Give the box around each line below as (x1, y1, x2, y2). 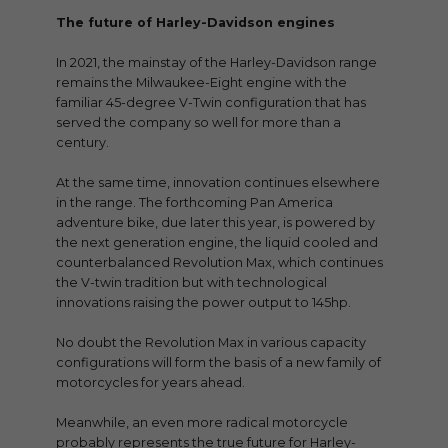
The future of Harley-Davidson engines (56, 14, 335, 30)
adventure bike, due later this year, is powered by (56, 214, 375, 230)
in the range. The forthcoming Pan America (56, 194, 333, 210)
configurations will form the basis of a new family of (56, 354, 381, 370)
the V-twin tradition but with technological (56, 274, 327, 290)
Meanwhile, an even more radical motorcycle (56, 414, 348, 430)
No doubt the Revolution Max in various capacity (56, 334, 366, 350)
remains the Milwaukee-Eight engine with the (56, 74, 347, 90)
